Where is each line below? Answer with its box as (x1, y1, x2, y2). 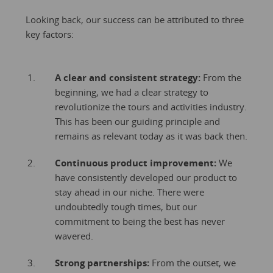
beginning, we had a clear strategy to (54, 85, 208, 98)
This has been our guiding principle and (54, 115, 220, 127)
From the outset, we (149, 256, 236, 269)
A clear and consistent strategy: (54, 71, 203, 83)
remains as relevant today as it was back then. (54, 129, 247, 142)
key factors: (25, 27, 74, 40)
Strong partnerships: (54, 256, 149, 269)
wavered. (54, 229, 93, 242)
